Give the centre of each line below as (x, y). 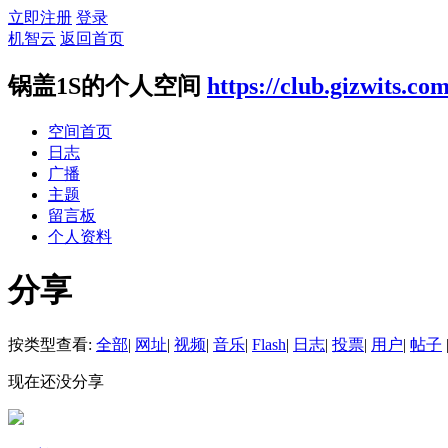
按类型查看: (52, 344)
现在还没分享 (56, 381)
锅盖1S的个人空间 (104, 85)
